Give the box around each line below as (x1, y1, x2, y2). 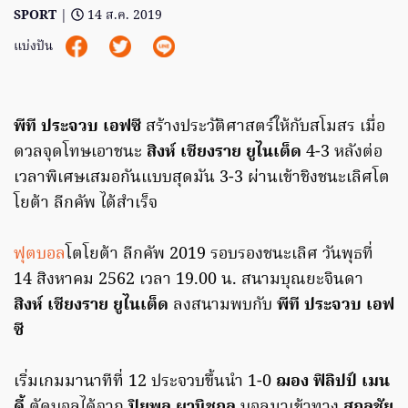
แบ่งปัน (14, 36, 56, 58)
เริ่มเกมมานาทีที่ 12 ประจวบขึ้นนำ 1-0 (14, 369, 276, 396)
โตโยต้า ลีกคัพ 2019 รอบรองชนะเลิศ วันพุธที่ (66, 241, 373, 269)
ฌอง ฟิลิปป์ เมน (276, 369, 390, 396)
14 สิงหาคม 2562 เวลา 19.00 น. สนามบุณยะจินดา (14, 267, 363, 294)
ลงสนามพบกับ (168, 292, 272, 320)
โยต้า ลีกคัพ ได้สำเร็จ (14, 190, 158, 218)
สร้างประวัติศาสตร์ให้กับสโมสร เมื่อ (141, 114, 385, 141)
